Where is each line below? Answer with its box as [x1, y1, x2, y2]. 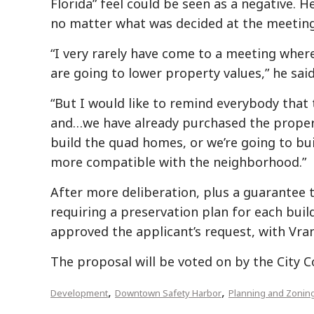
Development [50, 287, 108, 300]
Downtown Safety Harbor [115, 287, 221, 300]
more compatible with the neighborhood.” [50, 153, 306, 171]
